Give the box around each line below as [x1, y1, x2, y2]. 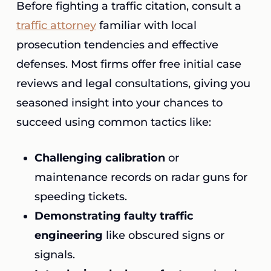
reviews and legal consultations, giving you [16, 77, 250, 90]
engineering [34, 229, 103, 242]
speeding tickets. [34, 190, 127, 203]
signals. [34, 248, 75, 261]
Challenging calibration [34, 151, 165, 165]
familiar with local [96, 19, 197, 32]
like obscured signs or [102, 229, 224, 242]
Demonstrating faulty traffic [34, 209, 194, 223]
